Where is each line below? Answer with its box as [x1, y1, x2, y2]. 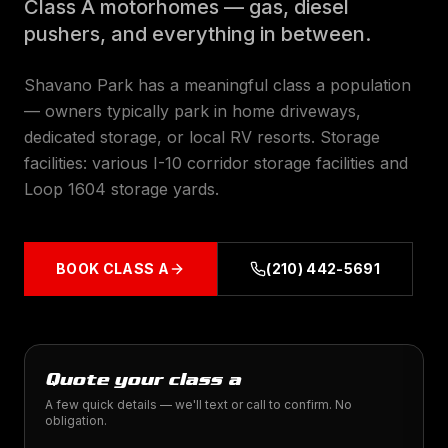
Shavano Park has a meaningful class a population [24, 75, 411, 95]
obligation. [45, 413, 107, 428]
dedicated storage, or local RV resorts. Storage [24, 127, 380, 147]
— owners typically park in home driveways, [24, 101, 361, 121]
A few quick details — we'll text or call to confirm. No [45, 397, 352, 412]
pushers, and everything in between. [24, 22, 371, 46]
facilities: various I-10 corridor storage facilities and [24, 153, 408, 173]
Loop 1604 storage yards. [24, 179, 219, 199]
